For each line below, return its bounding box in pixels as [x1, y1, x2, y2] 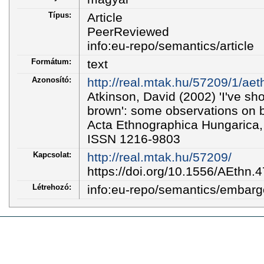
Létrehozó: [32, 182, 71, 192]
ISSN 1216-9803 [87, 131, 180, 146]
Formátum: [31, 57, 71, 66]
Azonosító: [32, 75, 71, 84]
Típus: [48, 10, 71, 19]
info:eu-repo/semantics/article [87, 38, 254, 52]
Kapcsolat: [33, 150, 71, 159]
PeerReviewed [87, 24, 169, 38]
